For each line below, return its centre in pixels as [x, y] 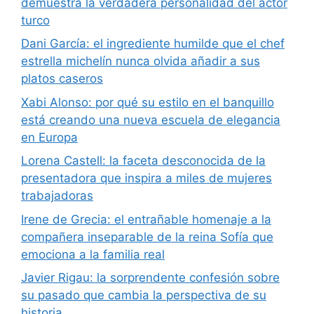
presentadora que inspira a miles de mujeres [146, 178]
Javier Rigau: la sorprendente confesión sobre [150, 278]
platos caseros [62, 79]
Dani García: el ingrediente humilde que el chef [153, 44]
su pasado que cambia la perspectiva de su [144, 295]
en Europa [49, 137]
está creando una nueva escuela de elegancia [151, 120]
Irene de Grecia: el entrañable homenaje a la [146, 219]
